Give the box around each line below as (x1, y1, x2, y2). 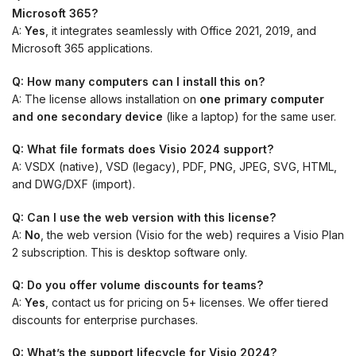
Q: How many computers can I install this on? (12, 74, 265, 88)
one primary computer (199, 91, 324, 106)
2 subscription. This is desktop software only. (12, 245, 247, 259)
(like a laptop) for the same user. (163, 109, 336, 123)
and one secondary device (12, 109, 163, 123)
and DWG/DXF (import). (12, 177, 135, 192)
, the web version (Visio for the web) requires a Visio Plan (41, 227, 344, 242)
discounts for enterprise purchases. (12, 312, 198, 327)
